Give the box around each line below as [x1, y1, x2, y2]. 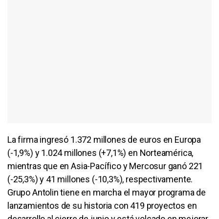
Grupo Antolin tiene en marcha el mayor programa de [7, 187, 206, 197]
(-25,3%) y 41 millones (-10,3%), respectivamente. [7, 174, 193, 184]
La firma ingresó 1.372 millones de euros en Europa [7, 134, 201, 145]
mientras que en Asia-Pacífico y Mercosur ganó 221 [7, 160, 203, 171]
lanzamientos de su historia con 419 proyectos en [7, 200, 197, 211]
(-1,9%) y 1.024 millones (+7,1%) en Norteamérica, [7, 147, 194, 158]
